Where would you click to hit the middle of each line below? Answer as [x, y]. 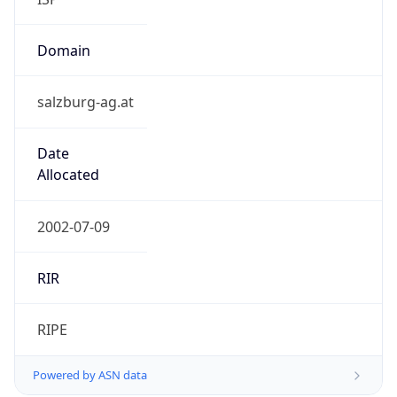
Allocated [68, 175]
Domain [63, 50]
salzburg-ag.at [85, 102]
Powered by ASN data [90, 375]
